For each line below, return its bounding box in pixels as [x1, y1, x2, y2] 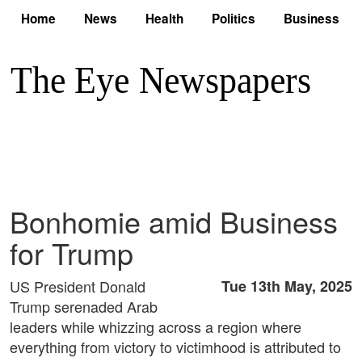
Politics [212, 10, 255, 27]
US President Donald [10, 276, 145, 297]
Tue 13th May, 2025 [221, 276, 352, 297]
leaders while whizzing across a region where [10, 316, 301, 338]
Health [145, 10, 183, 27]
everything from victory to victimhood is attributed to [10, 336, 341, 358]
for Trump [10, 232, 133, 274]
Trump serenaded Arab [10, 296, 158, 318]
